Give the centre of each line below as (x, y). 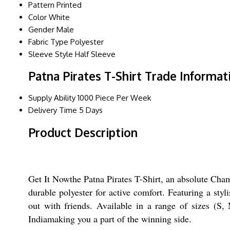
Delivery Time (53, 110)
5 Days (91, 110)
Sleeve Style (51, 54)
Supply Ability (52, 98)
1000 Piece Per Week (114, 98)
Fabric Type (48, 42)
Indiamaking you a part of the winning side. (110, 219)
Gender (41, 29)
